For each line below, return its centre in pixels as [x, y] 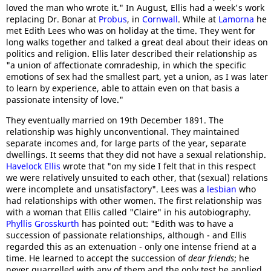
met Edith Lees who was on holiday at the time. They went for [131, 31]
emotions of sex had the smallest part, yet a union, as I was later [137, 77]
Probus [113, 19]
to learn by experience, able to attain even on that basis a [123, 88]
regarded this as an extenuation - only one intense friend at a [131, 247]
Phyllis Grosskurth [43, 224]
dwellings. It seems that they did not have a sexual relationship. [136, 155]
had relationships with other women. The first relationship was [134, 201]
